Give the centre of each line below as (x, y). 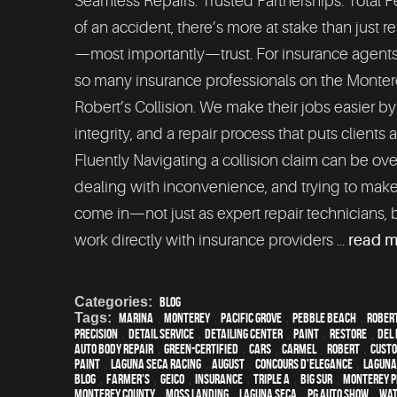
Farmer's (128, 379)
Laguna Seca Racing (156, 364)
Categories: (113, 302)
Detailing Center (244, 334)
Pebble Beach (324, 318)
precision (96, 334)
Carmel (299, 349)
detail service (161, 334)
